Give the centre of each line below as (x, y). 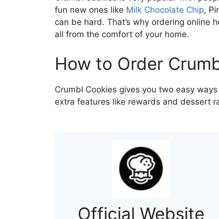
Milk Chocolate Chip (165, 10)
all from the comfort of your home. (122, 34)
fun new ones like (90, 10)
